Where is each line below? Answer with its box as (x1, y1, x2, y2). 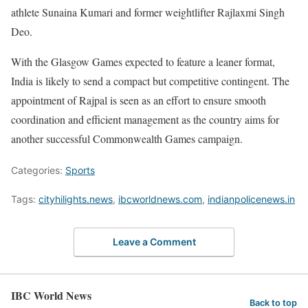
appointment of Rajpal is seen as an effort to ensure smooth (11, 92, 266, 107)
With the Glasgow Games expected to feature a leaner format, (11, 54, 275, 69)
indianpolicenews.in (208, 192, 295, 205)
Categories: (11, 164, 65, 176)
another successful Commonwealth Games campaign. (11, 131, 243, 146)
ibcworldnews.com (118, 192, 202, 205)
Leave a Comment (112, 236, 196, 248)
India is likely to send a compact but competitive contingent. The (11, 73, 289, 88)
